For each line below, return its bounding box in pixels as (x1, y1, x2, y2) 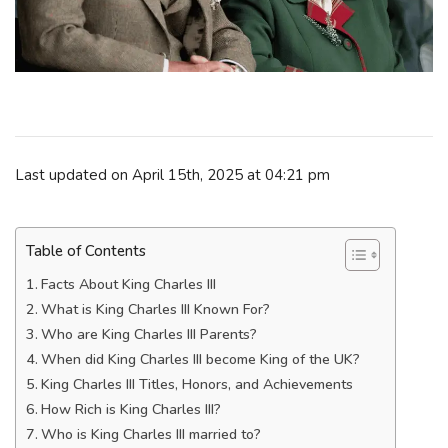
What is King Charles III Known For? (40, 300, 270, 319)
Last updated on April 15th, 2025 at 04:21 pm (15, 164, 330, 185)
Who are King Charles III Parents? (40, 325, 257, 344)
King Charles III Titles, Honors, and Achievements (40, 375, 353, 394)
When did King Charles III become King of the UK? (40, 350, 360, 369)
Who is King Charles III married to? (40, 425, 261, 444)
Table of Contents (26, 241, 146, 262)
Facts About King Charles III (40, 275, 216, 294)
